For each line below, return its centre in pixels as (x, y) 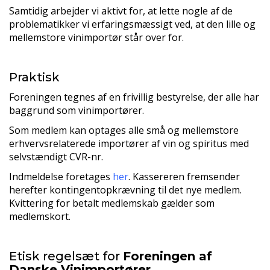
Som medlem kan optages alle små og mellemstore (124, 130)
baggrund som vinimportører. (77, 110)
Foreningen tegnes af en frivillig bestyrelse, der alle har (134, 97)
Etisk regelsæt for (66, 256)
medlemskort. (40, 216)
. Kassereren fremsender (184, 177)
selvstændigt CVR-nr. (56, 157)
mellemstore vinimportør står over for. (96, 37)
